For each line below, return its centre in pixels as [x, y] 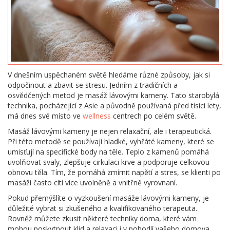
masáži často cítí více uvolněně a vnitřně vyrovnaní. [92, 183]
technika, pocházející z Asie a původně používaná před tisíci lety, [114, 106]
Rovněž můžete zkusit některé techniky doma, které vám [102, 219]
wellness [97, 116]
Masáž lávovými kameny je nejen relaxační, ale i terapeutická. [110, 131]
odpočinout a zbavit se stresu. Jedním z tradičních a [93, 85]
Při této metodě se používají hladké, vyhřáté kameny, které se [111, 142]
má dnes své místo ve [45, 116]
